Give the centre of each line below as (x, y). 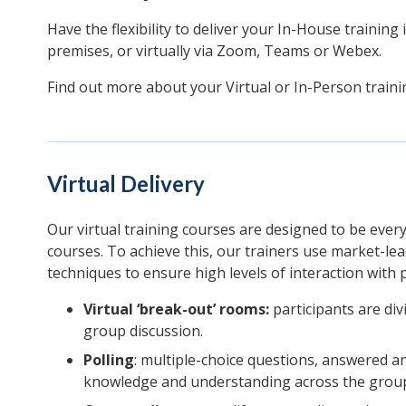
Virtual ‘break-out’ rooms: (176, 309)
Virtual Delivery (126, 183)
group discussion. (143, 330)
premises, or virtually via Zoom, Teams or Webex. (214, 50)
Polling (109, 359)
